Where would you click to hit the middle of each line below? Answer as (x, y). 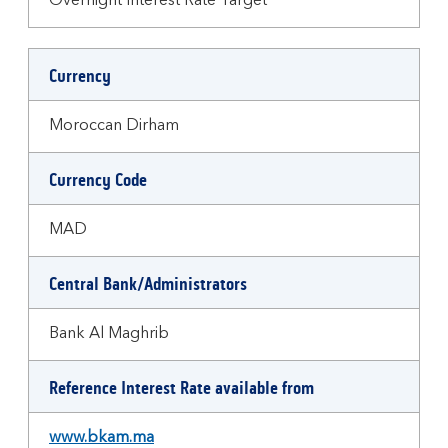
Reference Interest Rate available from (181, 388)
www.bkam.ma (101, 438)
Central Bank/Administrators (148, 284)
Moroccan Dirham (114, 126)
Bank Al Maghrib (109, 334)
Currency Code (98, 180)
